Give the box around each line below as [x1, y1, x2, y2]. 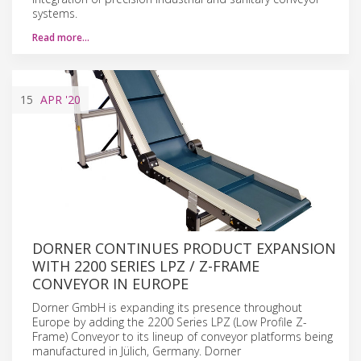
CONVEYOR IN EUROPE [32, 273, 189, 293]
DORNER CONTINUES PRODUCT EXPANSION [32, 238, 336, 258]
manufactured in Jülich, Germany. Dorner [32, 342, 241, 359]
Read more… [32, 30, 89, 44]
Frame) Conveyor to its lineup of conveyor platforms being [32, 328, 333, 344]
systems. [32, 5, 77, 21]
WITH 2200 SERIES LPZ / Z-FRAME [32, 255, 259, 276]
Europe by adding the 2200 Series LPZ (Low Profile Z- [32, 313, 307, 330]
